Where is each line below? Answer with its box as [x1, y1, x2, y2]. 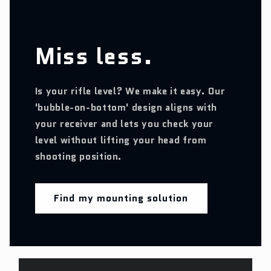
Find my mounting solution [54, 191, 189, 206]
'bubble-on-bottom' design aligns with [34, 100, 218, 114]
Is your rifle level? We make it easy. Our [34, 83, 226, 98]
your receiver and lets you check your [34, 116, 214, 131]
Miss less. [34, 39, 153, 73]
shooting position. [34, 149, 122, 163]
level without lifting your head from [34, 132, 207, 147]
